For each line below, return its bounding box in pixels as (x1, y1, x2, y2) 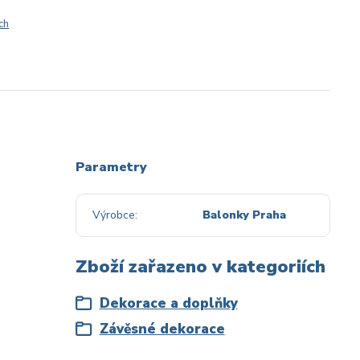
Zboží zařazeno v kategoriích (75, 255, 325, 279)
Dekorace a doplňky (99, 294, 238, 313)
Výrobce (92, 207, 135, 223)
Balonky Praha (202, 207, 287, 223)
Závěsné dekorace (99, 320, 225, 338)
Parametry (75, 158, 147, 176)
